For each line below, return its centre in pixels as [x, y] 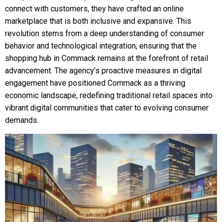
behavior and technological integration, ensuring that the [101, 46]
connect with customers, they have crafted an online [94, 9]
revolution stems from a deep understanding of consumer [105, 33]
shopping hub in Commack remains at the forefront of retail [107, 58]
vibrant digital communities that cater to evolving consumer [107, 108]
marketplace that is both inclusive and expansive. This [98, 21]
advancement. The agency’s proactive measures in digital [103, 71]
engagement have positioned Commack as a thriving [95, 83]
